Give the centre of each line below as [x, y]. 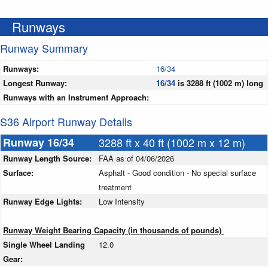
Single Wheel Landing [44, 245]
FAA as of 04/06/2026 [136, 159]
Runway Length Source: [48, 159]
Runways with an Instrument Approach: [76, 98]
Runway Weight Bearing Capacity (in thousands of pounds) [113, 230]
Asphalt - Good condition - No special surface [177, 173]
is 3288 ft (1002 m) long [219, 83]
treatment [115, 187]
